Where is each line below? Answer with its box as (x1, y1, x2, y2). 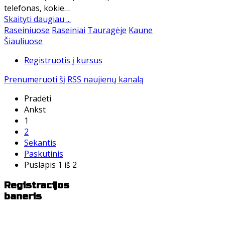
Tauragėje (87, 25, 127, 36)
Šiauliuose (4, 36, 43, 47)
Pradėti (24, 93, 51, 104)
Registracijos (4, 179, 69, 191)
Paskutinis (24, 148, 63, 160)
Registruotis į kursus (24, 55, 102, 66)
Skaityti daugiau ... (4, 14, 71, 25)
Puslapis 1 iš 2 (24, 159, 77, 171)
